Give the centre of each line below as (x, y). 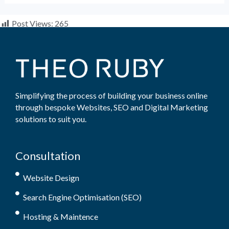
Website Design (51, 178)
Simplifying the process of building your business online (111, 96)
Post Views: (32, 24)
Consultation (48, 156)
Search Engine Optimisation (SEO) (82, 197)
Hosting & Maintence (61, 217)
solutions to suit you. (52, 119)
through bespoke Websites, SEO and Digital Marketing (112, 107)
